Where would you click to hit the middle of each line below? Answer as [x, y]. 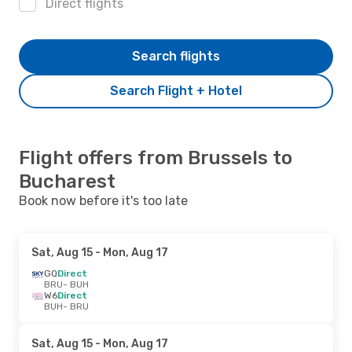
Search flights [176, 56]
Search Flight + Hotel [176, 90]
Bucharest [67, 181]
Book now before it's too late [103, 200]
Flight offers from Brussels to [156, 158]
